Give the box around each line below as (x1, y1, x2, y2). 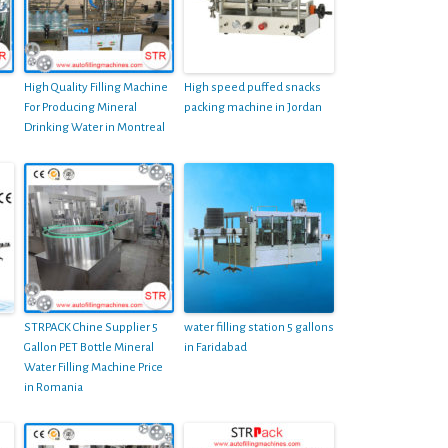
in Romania (24, 380, 83, 394)
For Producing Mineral (24, 100, 137, 114)
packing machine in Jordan (184, 100, 322, 114)
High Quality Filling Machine (24, 80, 168, 94)
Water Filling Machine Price (24, 360, 163, 374)
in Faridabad (184, 340, 247, 354)
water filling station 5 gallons (184, 320, 334, 334)
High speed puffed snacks (184, 80, 321, 94)
